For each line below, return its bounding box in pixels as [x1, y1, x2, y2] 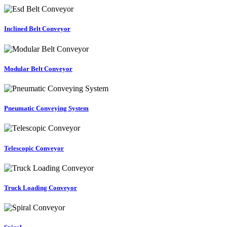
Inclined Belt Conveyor [4, 25, 70, 33]
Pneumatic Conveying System [4, 104, 89, 112]
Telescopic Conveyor [4, 144, 64, 152]
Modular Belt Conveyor [4, 64, 72, 72]
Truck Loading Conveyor [4, 183, 77, 192]
